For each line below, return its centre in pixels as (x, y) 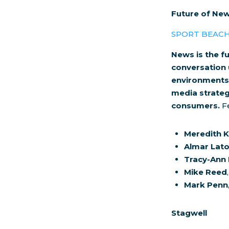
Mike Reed (206, 172)
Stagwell (189, 213)
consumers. (196, 106)
